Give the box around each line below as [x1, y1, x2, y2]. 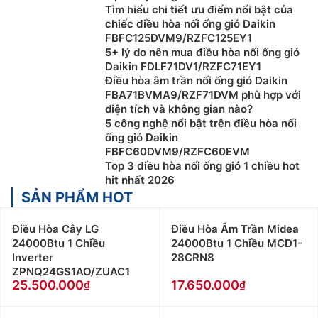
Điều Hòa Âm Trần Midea [170, 222, 299, 236]
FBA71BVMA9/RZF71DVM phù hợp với [105, 88, 301, 102]
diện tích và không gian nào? [105, 102, 253, 116]
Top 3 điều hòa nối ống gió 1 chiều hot [105, 159, 300, 173]
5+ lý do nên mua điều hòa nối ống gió [105, 45, 300, 60]
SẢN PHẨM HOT [21, 189, 133, 207]
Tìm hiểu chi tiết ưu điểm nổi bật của [105, 3, 293, 17]
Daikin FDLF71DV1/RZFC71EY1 [105, 60, 261, 74]
